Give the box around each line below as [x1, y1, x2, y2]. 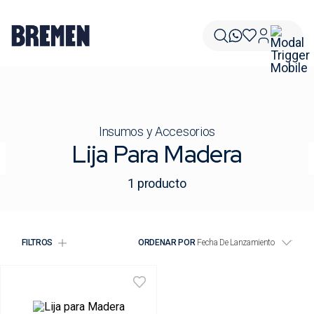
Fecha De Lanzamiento [197, 238, 275, 248]
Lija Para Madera [71, 138, 243, 170]
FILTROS [22, 238, 53, 248]
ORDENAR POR [138, 238, 196, 248]
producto [137, 176, 186, 191]
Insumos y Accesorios [98, 124, 216, 139]
